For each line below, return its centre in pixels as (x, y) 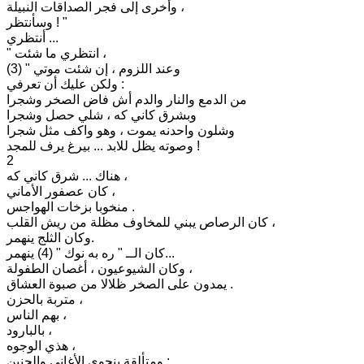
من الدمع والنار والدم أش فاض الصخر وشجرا (127, 99)
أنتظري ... (52, 37)
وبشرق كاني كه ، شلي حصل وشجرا (102, 115)
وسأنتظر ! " (60, 22)
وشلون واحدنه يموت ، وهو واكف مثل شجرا (121, 130)
